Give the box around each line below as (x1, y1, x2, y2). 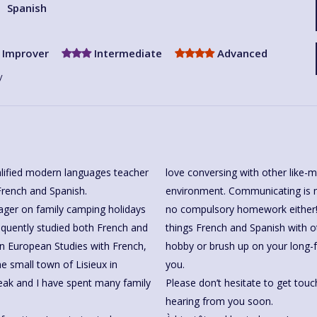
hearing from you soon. (166, 294, 273, 309)
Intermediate (91, 46, 162, 61)
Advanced (214, 46, 267, 61)
